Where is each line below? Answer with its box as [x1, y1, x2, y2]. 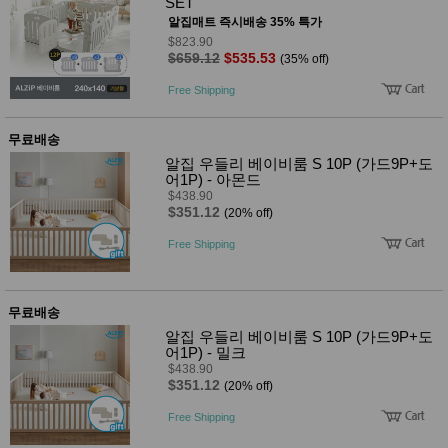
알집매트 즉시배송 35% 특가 [168, 14, 322, 29]
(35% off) [280, 51, 329, 66]
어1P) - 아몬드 [165, 170, 261, 188]
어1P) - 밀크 [165, 343, 246, 361]
